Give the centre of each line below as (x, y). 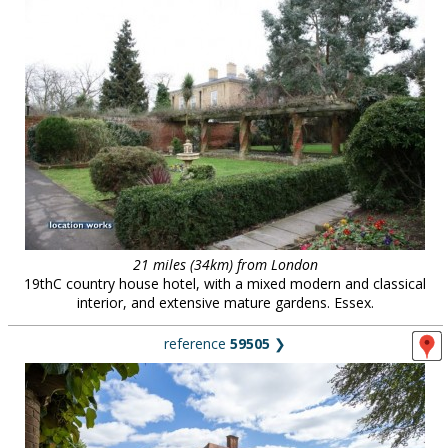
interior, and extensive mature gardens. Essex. (225, 302)
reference (197, 343)
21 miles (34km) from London (225, 264)
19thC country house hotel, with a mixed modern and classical (225, 283)
